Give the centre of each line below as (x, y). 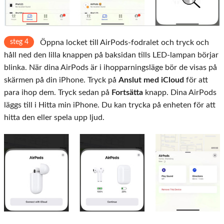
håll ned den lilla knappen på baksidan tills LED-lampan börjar (111, 55)
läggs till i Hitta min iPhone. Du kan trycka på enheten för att (110, 105)
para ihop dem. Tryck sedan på (58, 92)
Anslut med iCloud (151, 80)
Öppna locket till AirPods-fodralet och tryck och (123, 42)
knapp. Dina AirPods (180, 92)
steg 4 (19, 42)
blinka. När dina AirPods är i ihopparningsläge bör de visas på (110, 67)
